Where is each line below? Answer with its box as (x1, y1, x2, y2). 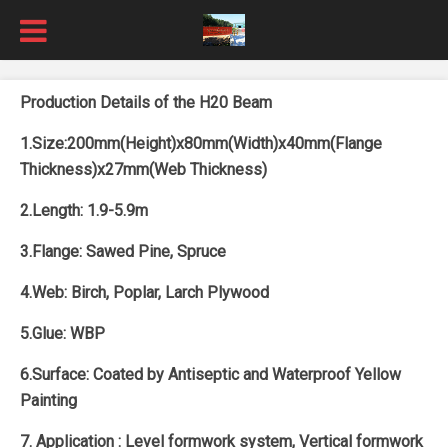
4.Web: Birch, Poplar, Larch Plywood (20, 283, 269, 302)
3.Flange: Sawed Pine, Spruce (20, 242, 226, 261)
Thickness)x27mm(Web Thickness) (20, 160, 267, 179)
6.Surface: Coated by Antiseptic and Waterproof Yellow (20, 365, 401, 384)
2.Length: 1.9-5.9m (20, 201, 148, 220)
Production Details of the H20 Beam (20, 93, 272, 112)
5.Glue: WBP (20, 324, 105, 343)
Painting (20, 391, 77, 410)
